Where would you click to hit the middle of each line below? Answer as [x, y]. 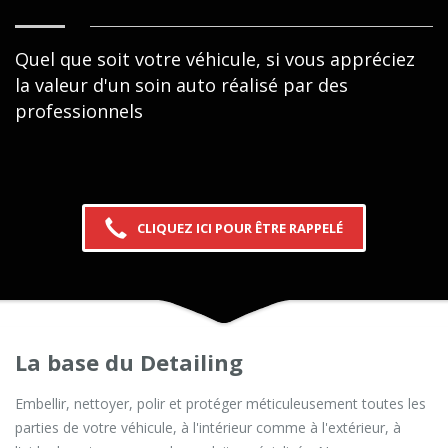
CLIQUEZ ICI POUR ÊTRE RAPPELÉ [240, 228]
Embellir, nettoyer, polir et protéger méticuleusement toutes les [220, 404]
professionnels [79, 110]
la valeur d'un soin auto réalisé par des [181, 84]
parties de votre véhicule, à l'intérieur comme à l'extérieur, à [208, 428]
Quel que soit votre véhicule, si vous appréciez [215, 58]
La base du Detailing [129, 362]
